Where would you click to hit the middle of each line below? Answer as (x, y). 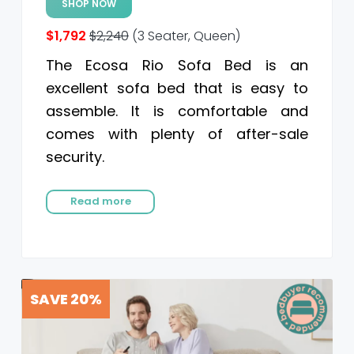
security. (75, 157)
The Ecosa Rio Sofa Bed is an (177, 66)
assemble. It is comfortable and (177, 111)
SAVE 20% (66, 299)
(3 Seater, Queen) (184, 36)
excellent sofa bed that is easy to (177, 88)
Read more (100, 201)
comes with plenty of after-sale (177, 134)
